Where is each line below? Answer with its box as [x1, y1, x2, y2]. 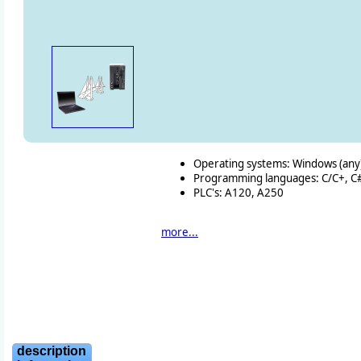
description [17, 344, 86, 359]
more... [161, 225, 198, 240]
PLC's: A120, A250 [193, 185, 284, 200]
